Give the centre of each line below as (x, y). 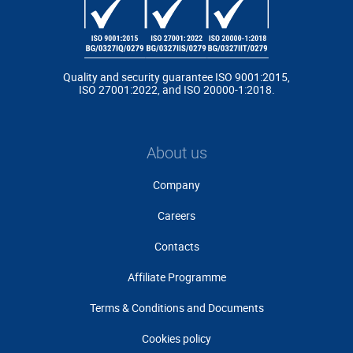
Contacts (176, 246)
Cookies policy (176, 338)
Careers (176, 216)
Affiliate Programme (176, 277)
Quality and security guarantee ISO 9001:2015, (176, 77)
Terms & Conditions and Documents (176, 308)
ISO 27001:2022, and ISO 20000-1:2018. (176, 89)
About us (176, 152)
